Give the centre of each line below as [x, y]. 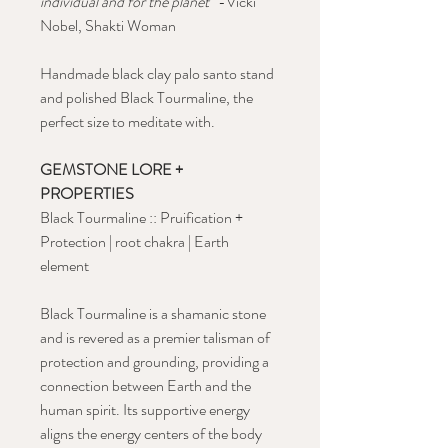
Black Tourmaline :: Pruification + [141, 217]
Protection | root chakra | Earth [134, 241]
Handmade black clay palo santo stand [157, 73]
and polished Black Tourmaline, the [146, 97]
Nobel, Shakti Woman [108, 25]
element [64, 265]
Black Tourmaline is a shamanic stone [153, 313]
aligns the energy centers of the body [151, 433]
